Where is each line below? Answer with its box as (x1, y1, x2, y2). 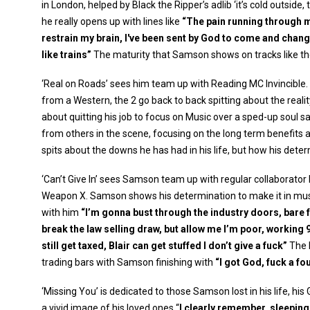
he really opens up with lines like (42, 16, 182, 27)
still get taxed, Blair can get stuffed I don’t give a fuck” (42, 240, 287, 251)
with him (42, 207, 81, 218)
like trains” (42, 49, 91, 60)
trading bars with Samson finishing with (42, 257, 215, 268)
